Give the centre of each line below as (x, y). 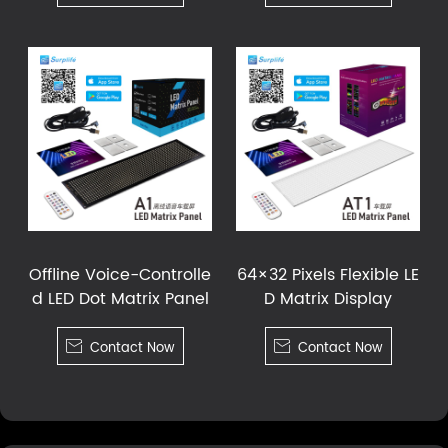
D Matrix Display (328, 298)
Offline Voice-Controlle (120, 274)
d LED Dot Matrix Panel (120, 298)
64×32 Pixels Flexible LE (328, 274)
